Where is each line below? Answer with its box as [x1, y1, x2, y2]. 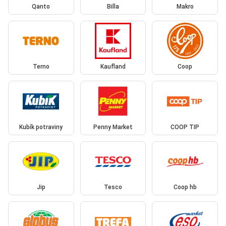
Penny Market [93, 123, 133, 131]
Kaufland [100, 63, 126, 71]
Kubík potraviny [19, 123, 63, 131]
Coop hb [173, 184, 197, 191]
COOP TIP [171, 123, 200, 131]
